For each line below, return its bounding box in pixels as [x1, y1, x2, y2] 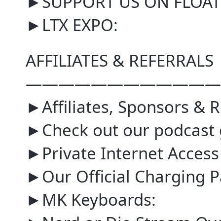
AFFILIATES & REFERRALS [26, 49, 214, 72]
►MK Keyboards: [26, 188, 156, 211]
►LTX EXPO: [26, 14, 118, 37]
